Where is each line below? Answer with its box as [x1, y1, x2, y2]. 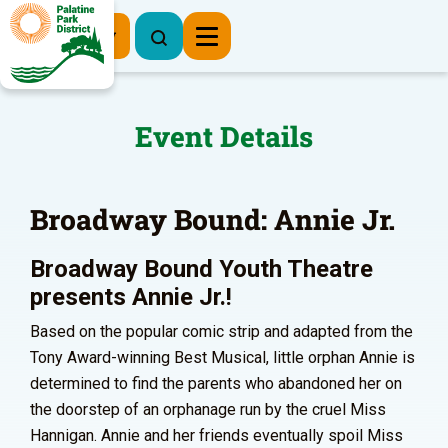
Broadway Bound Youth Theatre [30, 255, 373, 283]
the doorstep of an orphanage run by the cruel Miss [30, 400, 386, 419]
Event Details [135, 118, 313, 155]
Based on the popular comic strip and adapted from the [30, 322, 413, 341]
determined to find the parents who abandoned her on [30, 374, 402, 393]
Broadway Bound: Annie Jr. [30, 201, 395, 238]
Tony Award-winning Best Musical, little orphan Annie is [30, 348, 415, 367]
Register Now [14, 24, 116, 45]
